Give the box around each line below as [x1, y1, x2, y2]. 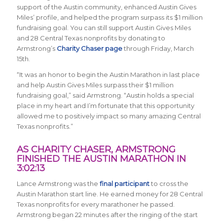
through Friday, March [122, 44, 194, 53]
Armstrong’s [16, 44, 57, 53]
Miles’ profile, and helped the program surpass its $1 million [16, 13, 203, 22]
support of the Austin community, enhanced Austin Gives [16, 3, 196, 11]
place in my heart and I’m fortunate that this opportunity [16, 102, 194, 110]
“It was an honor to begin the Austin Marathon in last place [16, 71, 200, 79]
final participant [99, 180, 149, 188]
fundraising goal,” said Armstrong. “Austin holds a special [16, 91, 194, 100]
